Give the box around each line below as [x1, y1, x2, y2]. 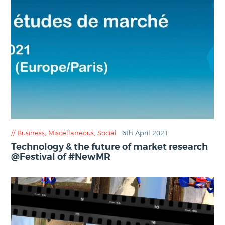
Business [17, 128, 45, 137]
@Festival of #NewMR [11, 151, 111, 163]
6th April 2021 [122, 128, 168, 137]
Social [97, 128, 117, 137]
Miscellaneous [48, 128, 94, 137]
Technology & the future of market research [11, 141, 208, 153]
